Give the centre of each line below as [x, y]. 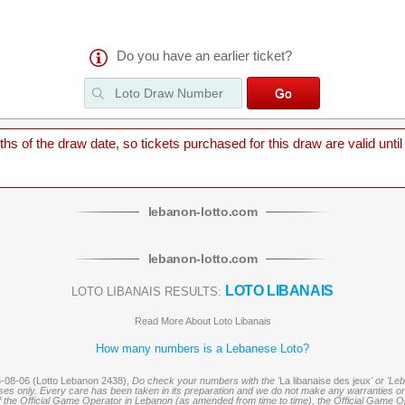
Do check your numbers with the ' [205, 381]
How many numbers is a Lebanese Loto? [202, 348]
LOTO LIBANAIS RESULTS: [147, 292]
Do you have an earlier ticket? [205, 56]
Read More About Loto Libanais [202, 321]
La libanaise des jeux [325, 381]
